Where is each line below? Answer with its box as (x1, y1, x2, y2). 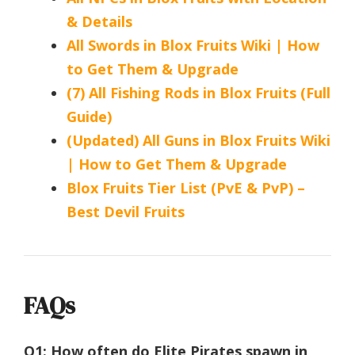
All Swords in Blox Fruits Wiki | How (67, 35, 319, 55)
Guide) (67, 106, 112, 126)
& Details (67, 11, 132, 31)
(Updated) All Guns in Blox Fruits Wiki (67, 130, 330, 150)
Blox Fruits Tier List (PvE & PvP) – (67, 177, 305, 197)
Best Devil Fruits (67, 201, 185, 221)
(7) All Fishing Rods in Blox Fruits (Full (67, 82, 330, 102)
